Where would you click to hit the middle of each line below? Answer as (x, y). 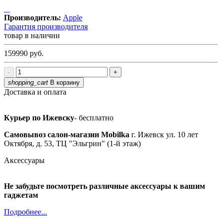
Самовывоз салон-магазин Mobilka (67, 134)
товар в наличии (32, 35)
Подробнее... (26, 212)
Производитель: (32, 17)
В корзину (64, 82)
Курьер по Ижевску (39, 117)
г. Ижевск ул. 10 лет (164, 134)
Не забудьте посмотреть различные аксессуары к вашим (105, 186)
